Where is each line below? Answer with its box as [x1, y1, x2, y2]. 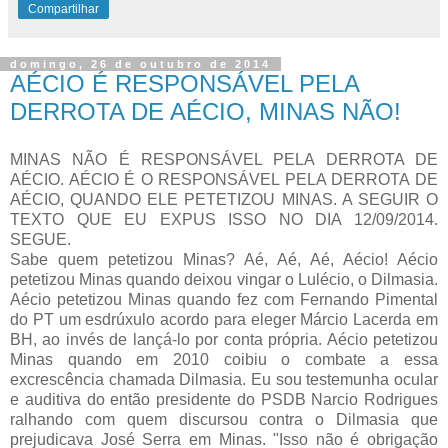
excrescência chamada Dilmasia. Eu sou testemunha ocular [10, 371, 438, 388]
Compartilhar [28, 2, 99, 17]
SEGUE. [10, 231, 71, 248]
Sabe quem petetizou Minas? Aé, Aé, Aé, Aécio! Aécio [10, 251, 438, 268]
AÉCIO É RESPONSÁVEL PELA [10, 70, 359, 98]
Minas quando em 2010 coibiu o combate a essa [10, 351, 438, 368]
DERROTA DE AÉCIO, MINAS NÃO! [10, 98, 401, 126]
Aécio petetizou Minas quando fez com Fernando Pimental [10, 291, 438, 308]
